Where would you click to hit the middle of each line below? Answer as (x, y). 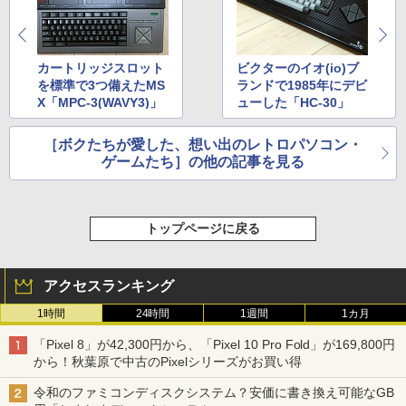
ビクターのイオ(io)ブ (298, 68)
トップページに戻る (203, 228)
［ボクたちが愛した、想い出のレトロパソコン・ (203, 144)
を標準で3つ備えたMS (101, 85)
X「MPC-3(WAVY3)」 (100, 102)
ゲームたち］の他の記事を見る (203, 161)
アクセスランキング (109, 285)
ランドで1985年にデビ (302, 85)
